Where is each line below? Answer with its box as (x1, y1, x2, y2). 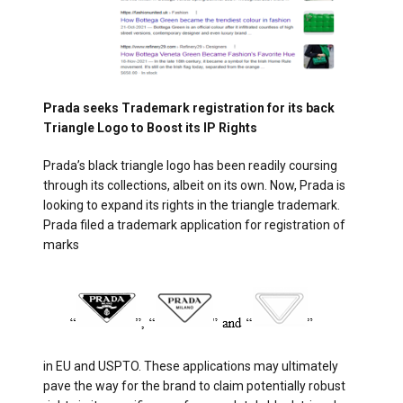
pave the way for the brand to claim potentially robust (43, 378, 345, 393)
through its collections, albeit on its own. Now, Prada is (43, 177, 345, 193)
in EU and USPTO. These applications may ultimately (43, 358, 338, 373)
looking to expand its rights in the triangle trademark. (43, 197, 340, 212)
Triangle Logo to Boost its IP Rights (43, 120, 257, 135)
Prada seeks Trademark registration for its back (43, 100, 335, 115)
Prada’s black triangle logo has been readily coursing (43, 157, 337, 173)
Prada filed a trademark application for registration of (43, 217, 345, 232)
